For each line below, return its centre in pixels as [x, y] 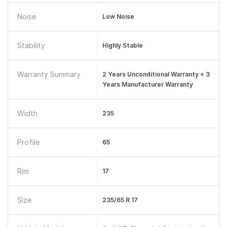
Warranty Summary [49, 74]
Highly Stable [122, 45]
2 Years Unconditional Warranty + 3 [156, 74]
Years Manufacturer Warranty [147, 84]
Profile [28, 142]
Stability [31, 45]
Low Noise [118, 16]
